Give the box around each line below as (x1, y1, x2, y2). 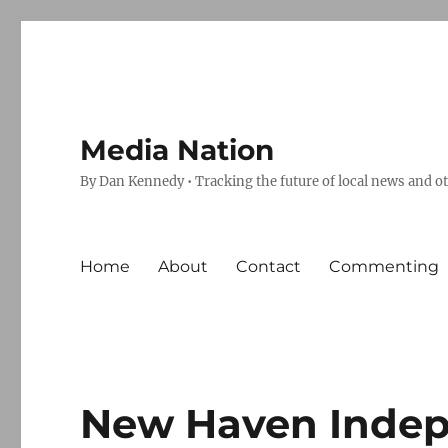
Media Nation (80, 133, 275, 167)
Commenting (329, 256, 440, 276)
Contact (236, 256, 302, 276)
